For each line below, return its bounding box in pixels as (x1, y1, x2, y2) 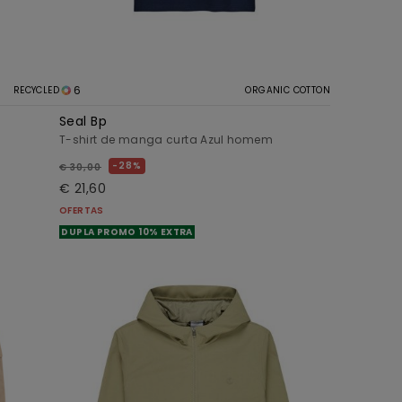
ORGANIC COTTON (245, 83, 330, 98)
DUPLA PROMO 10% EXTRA (59, 225, 196, 240)
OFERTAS (59, 204, 104, 218)
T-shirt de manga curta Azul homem (59, 132, 273, 148)
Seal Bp (59, 112, 107, 131)
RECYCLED (13, 83, 59, 98)
